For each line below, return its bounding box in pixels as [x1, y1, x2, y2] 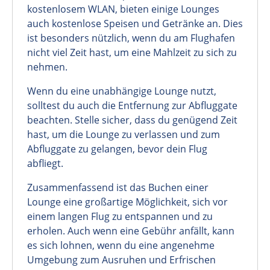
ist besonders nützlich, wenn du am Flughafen [27, 31, 235, 45]
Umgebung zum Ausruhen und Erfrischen [27, 253, 216, 267]
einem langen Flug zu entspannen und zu [27, 210, 213, 224]
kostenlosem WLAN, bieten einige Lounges [27, 2, 219, 16]
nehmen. [27, 60, 67, 74]
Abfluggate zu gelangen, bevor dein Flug [27, 142, 207, 156]
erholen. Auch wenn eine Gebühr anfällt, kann [27, 224, 234, 238]
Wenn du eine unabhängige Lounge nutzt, [27, 84, 216, 98]
